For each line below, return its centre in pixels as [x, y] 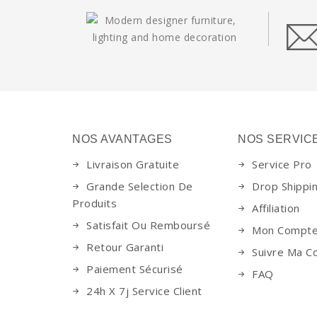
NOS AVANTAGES [122, 139]
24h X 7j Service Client [144, 291]
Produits [94, 203]
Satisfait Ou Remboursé [148, 225]
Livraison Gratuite [133, 164]
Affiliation [276, 208]
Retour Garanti [125, 247]
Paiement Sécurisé [135, 269]
